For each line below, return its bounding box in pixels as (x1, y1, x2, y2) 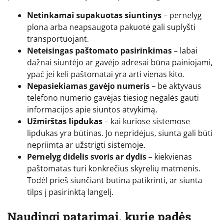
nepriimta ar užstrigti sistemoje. (27, 139, 145, 151)
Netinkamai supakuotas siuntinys (27, 10, 162, 21)
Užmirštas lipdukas (27, 116, 103, 127)
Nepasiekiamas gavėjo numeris (27, 81, 150, 92)
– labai (172, 45, 197, 56)
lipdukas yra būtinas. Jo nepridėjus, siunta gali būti (27, 128, 213, 139)
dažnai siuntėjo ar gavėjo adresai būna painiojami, (27, 57, 213, 68)
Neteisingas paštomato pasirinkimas (27, 45, 172, 56)
